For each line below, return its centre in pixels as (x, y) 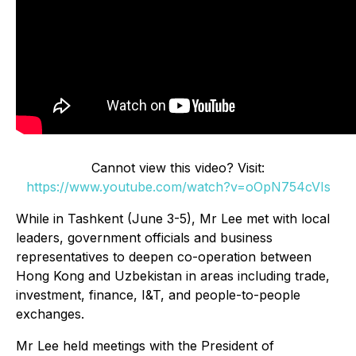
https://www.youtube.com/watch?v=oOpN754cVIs (178, 187)
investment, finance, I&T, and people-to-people (158, 295)
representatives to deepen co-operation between (164, 257)
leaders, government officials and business (144, 238)
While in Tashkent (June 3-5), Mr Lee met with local (173, 219)
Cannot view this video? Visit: (178, 168)
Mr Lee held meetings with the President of (145, 346)
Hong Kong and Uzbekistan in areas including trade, (173, 276)
